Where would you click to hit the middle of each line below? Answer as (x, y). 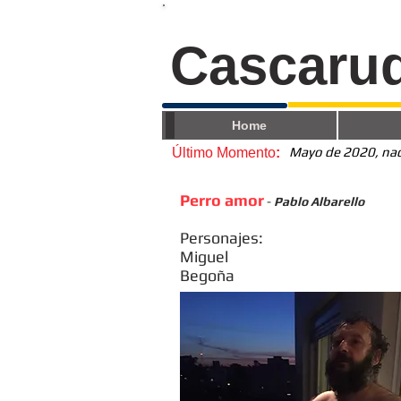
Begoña (207, 275)
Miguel (204, 256)
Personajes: (222, 238)
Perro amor (222, 200)
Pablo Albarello (319, 201)
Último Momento (224, 153)
